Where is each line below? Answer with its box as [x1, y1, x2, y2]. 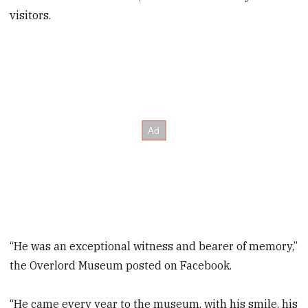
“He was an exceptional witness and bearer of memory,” [10, 239, 298, 253]
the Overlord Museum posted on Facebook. [10, 258, 232, 272]
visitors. [10, 8, 52, 23]
